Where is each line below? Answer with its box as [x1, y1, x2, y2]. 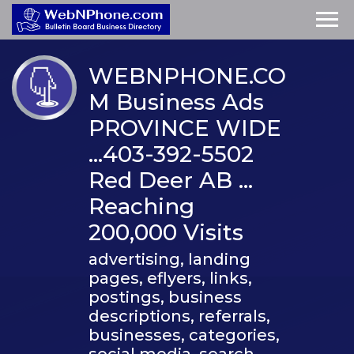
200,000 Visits [88, 218, 243, 246]
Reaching [88, 192, 194, 220]
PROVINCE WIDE [88, 114, 281, 141]
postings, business [88, 287, 242, 307]
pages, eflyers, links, [88, 268, 252, 288]
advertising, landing [88, 249, 250, 269]
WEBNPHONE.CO [88, 62, 286, 89]
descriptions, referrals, [88, 306, 270, 326]
